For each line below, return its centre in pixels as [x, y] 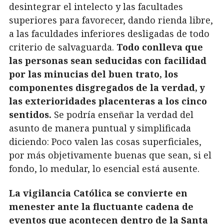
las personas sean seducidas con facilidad [108, 60]
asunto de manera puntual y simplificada [100, 128]
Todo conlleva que [160, 47]
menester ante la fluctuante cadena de [101, 207]
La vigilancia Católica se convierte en [98, 193]
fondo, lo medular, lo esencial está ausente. [104, 168]
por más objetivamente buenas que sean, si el [110, 155]
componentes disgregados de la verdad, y [107, 87]
